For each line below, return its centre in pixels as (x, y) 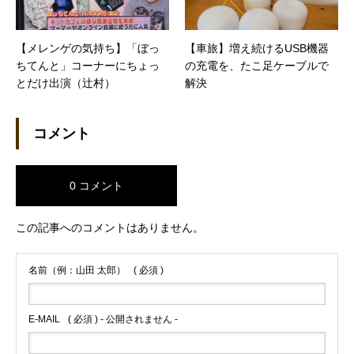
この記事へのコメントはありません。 (110, 227)
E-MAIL (44, 319)
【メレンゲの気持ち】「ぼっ (88, 48)
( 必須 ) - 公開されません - (123, 319)
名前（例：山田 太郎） (77, 270)
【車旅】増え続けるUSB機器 (257, 48)
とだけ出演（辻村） (66, 83)
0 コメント (96, 185)
